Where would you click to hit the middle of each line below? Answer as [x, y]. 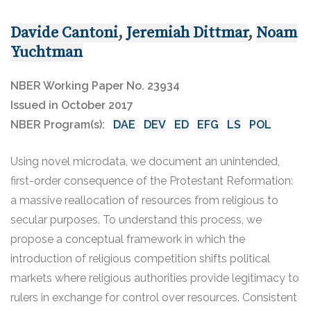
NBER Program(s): [62, 125]
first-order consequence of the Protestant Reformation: [152, 181]
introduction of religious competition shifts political [140, 259]
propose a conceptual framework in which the [128, 239]
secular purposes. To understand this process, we [136, 220]
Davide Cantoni [64, 33]
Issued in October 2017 [72, 105]
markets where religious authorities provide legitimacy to [155, 278]
